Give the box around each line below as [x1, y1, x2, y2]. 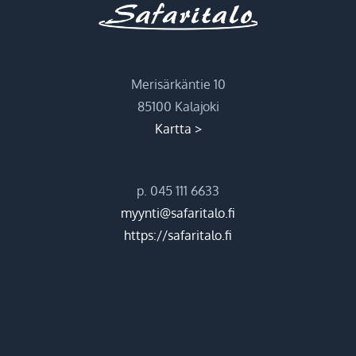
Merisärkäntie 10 [130, 75, 226, 92]
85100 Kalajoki [137, 98, 219, 114]
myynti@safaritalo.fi [121, 204, 235, 221]
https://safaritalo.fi [124, 226, 232, 243]
